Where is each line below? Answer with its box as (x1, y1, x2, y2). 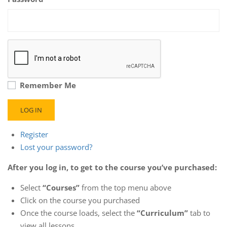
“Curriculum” (137, 208, 188, 218)
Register (20, 129, 48, 139)
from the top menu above (80, 182, 171, 193)
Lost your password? (20, 142, 92, 152)
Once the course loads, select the (20, 208, 137, 218)
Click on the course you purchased (20, 195, 140, 205)
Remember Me (20, 80, 76, 90)
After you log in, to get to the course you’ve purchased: (8, 162, 217, 172)
